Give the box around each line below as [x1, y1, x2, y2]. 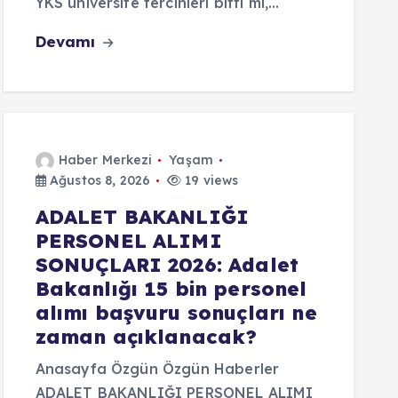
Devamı [35, 32, 100, 51]
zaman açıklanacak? [35, 324, 258, 349]
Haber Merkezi [58, 152, 153, 168]
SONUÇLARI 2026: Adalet [35, 252, 299, 277]
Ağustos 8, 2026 [45, 172, 151, 188]
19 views [181, 172, 239, 188]
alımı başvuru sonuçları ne [35, 300, 317, 325]
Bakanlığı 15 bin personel [35, 276, 307, 301]
